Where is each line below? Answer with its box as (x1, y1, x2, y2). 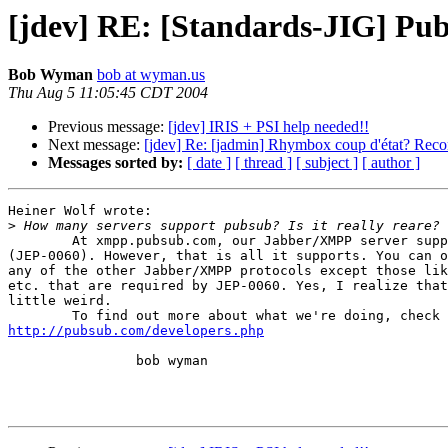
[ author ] (362, 154, 420, 172)
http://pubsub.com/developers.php (8, 323, 264, 339)
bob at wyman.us (97, 66, 205, 84)
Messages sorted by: (48, 154, 183, 172)
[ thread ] (235, 154, 292, 172)
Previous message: (48, 118, 168, 136)
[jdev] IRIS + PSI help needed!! (168, 118, 369, 136)
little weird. (8, 293, 112, 309)
